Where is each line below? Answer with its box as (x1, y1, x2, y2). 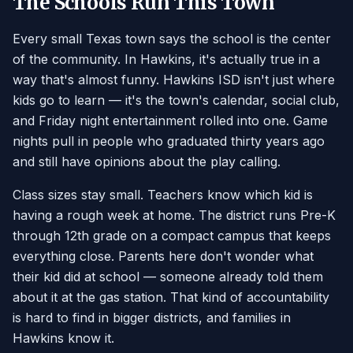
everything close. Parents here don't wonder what (13, 248, 314, 265)
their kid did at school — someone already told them (13, 269, 323, 285)
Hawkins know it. (13, 330, 114, 347)
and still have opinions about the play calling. (13, 154, 281, 170)
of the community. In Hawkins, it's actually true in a (13, 51, 320, 68)
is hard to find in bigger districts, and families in (13, 310, 291, 326)
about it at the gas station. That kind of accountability (13, 289, 329, 306)
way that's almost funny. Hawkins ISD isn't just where (13, 72, 335, 88)
